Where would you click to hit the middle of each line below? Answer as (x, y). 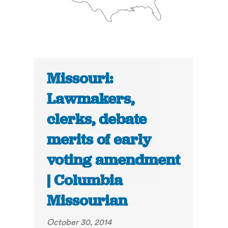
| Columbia (85, 180)
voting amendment (114, 160)
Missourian (87, 201)
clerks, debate (97, 119)
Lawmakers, (91, 99)
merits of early (99, 140)
